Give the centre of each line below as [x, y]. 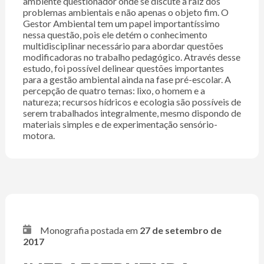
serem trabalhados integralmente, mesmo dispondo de [132, 113]
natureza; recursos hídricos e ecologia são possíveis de [132, 102]
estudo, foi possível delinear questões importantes [123, 68]
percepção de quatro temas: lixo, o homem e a [114, 91]
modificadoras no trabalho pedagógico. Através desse [131, 57]
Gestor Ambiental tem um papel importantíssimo [121, 24]
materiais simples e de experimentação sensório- [120, 124]
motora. [39, 136]
